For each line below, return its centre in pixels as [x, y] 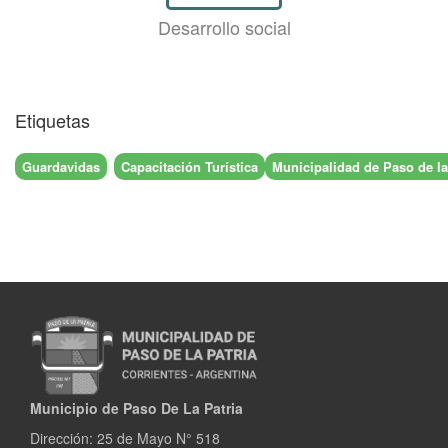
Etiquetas [52, 120]
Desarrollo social [224, 27]
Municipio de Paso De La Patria [136, 408]
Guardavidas [61, 166]
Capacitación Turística [189, 166]
